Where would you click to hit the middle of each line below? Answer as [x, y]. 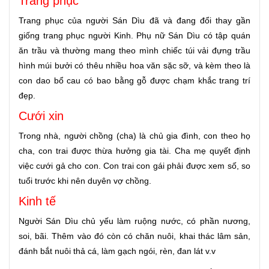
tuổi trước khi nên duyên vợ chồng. [85, 181]
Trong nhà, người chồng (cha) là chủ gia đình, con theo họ [134, 136]
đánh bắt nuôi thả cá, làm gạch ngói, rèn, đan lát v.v [117, 251]
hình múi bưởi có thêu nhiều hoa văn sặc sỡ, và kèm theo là [134, 66]
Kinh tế [37, 201]
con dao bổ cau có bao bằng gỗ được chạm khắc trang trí [134, 81]
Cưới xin [41, 116]
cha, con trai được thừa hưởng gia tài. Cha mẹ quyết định [134, 151]
